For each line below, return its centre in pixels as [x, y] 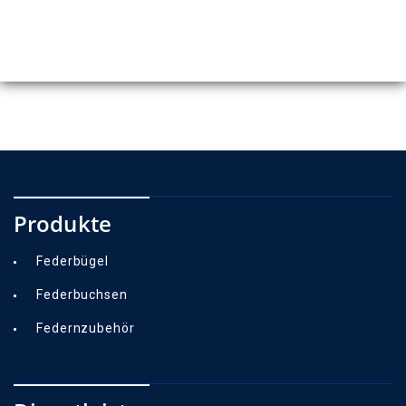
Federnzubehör [86, 329]
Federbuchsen [82, 295]
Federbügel [72, 261]
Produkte [63, 224]
